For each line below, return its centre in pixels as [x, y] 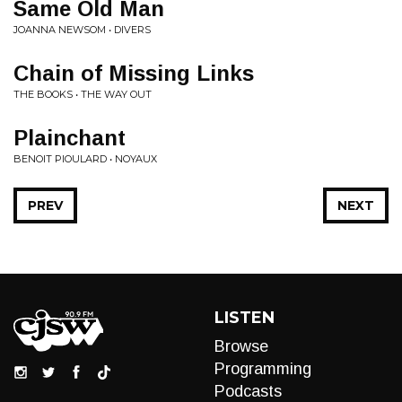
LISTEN [245, 318]
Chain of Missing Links [134, 73]
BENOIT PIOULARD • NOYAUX [85, 159]
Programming [263, 369]
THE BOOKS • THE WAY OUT [83, 94]
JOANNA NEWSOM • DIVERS [82, 30]
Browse [241, 346]
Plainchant [70, 138]
